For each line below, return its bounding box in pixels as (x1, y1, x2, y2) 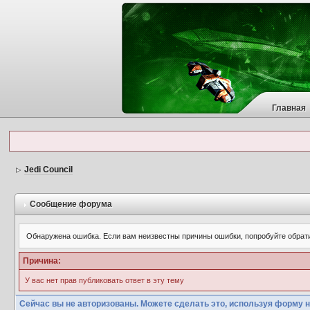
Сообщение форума (27, 199, 112, 209)
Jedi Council (24, 165, 73, 174)
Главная (271, 103, 306, 113)
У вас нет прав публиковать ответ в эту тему (24, 276, 184, 284)
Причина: (22, 256, 61, 266)
